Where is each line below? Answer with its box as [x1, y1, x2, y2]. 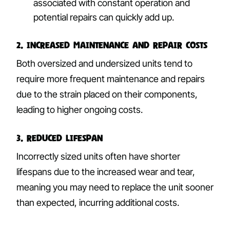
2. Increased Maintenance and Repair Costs [16, 39, 207, 50]
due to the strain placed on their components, [16, 88, 198, 100]
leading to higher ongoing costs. [16, 104, 143, 115]
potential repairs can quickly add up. [33, 11, 175, 23]
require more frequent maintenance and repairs [16, 73, 205, 84]
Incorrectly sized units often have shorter [16, 150, 180, 162]
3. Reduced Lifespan [16, 132, 103, 143]
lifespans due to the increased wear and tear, [16, 166, 195, 177]
